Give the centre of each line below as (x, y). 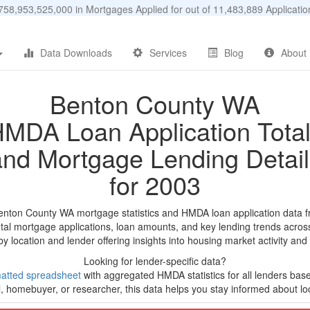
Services (168, 53)
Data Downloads (76, 53)
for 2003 (155, 184)
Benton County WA (155, 103)
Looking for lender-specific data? (155, 261)
